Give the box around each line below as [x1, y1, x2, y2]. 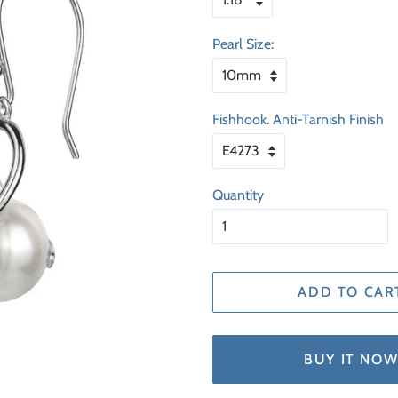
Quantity [212, 187, 264, 203]
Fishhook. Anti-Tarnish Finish [212, 111, 384, 128]
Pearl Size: [212, 36, 274, 52]
